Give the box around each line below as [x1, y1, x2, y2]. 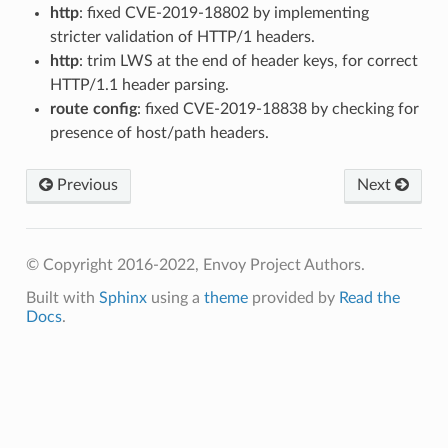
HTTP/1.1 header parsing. [49, 76, 229, 93]
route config [49, 100, 137, 117]
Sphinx [98, 289, 147, 306]
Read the [338, 289, 400, 306]
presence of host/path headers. [49, 124, 269, 141]
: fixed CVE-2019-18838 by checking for [136, 100, 419, 117]
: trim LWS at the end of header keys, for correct [78, 52, 418, 69]
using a [146, 289, 204, 306]
